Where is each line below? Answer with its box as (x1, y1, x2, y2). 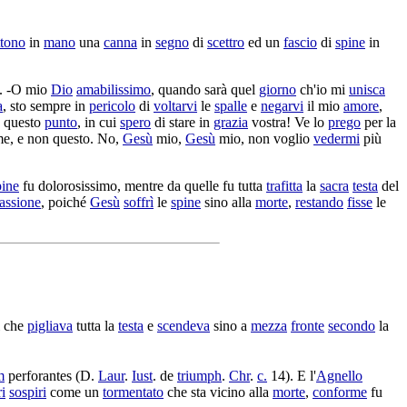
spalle (214, 97, 247, 114)
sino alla (201, 194, 255, 210)
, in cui (77, 114, 120, 130)
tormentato (103, 383, 164, 400)
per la (361, 114, 396, 130)
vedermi (313, 130, 360, 146)
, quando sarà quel (151, 81, 259, 97)
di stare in (151, 114, 213, 130)
